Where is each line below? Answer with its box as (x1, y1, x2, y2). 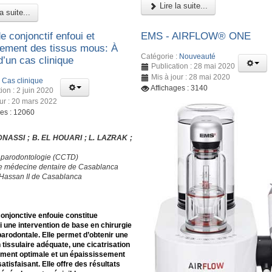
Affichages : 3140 (151, 84, 208, 93)
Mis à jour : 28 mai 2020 (151, 73, 231, 82)
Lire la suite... (157, 1, 208, 11)
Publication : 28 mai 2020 (151, 62, 236, 71)
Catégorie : (141, 52, 180, 61)
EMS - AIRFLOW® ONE (141, 30, 251, 42)
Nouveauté (179, 52, 216, 61)
